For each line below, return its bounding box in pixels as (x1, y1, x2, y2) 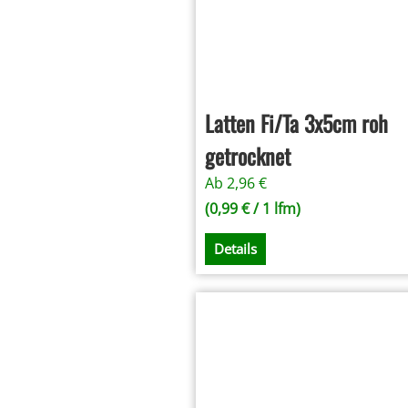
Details (214, 239, 258, 258)
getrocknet (205, 139, 291, 173)
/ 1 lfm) (250, 199, 301, 219)
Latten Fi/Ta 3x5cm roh (205, 107, 389, 140)
